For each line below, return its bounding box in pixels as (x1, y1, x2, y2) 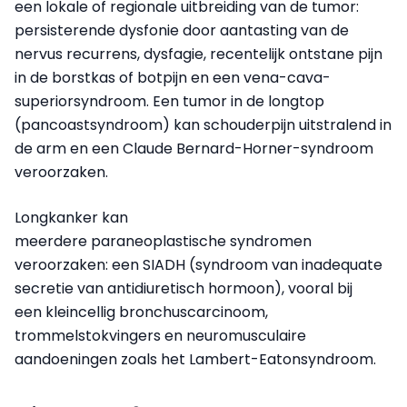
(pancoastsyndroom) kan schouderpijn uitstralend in (15, 114, 392, 136)
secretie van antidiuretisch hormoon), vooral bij (15, 278, 352, 300)
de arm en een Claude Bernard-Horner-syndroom (15, 138, 373, 160)
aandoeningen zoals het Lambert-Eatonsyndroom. (15, 349, 380, 371)
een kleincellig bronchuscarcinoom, (15, 302, 268, 323)
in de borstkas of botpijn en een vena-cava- (15, 67, 331, 89)
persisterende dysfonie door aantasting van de (15, 20, 349, 42)
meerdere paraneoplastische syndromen (15, 231, 312, 253)
